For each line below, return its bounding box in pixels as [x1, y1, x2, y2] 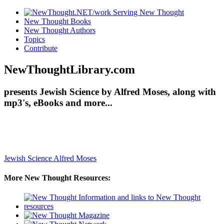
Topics [24, 35, 45, 43]
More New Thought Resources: [4, 173, 110, 182]
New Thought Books [24, 17, 91, 25]
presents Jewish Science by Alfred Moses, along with [4, 86, 216, 97]
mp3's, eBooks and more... [4, 97, 112, 108]
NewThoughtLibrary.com [4, 62, 135, 76]
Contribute [24, 44, 57, 52]
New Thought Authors [24, 26, 95, 34]
